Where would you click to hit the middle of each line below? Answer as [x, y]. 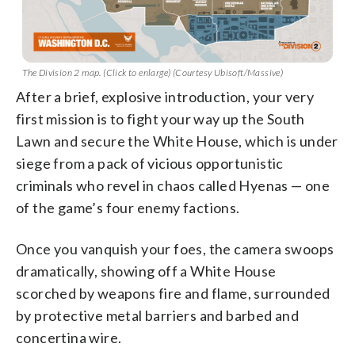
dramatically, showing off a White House [146, 271]
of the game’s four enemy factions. [128, 207]
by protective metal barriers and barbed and [158, 315]
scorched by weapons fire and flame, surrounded [173, 293]
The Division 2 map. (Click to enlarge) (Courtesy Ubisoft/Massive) [153, 72]
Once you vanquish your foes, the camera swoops [175, 248]
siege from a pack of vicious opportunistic [150, 163]
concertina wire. [69, 337]
